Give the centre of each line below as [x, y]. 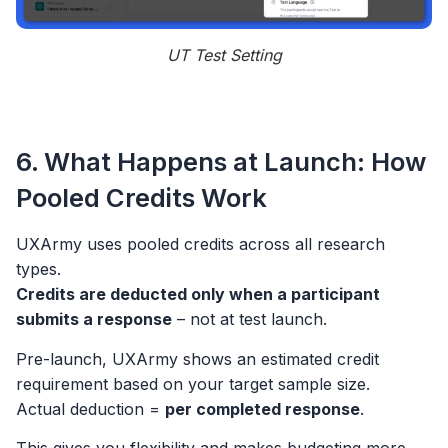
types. [38, 269]
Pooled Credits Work [144, 198]
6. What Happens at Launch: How [221, 162]
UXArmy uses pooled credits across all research [200, 244]
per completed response [262, 408]
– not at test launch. [254, 319]
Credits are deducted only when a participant [198, 294]
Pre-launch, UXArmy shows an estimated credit [197, 358]
